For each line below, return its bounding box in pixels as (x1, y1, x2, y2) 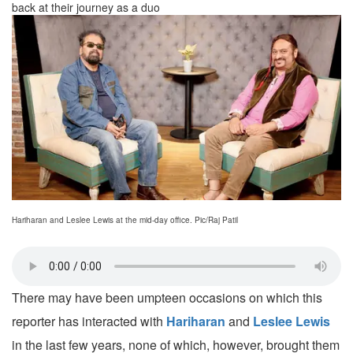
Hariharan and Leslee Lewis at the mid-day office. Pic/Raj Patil (12, 214, 238, 226)
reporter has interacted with (12, 312, 166, 331)
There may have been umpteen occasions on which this (12, 288, 322, 307)
